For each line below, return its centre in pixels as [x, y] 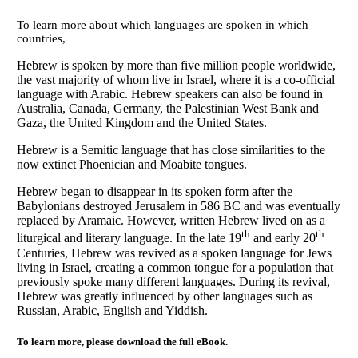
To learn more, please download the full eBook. [122, 341]
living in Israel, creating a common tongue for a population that [175, 267]
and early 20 [282, 238]
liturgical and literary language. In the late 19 [129, 238]
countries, [41, 39]
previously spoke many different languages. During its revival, [173, 281]
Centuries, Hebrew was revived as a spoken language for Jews [174, 253]
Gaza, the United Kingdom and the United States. [141, 123]
